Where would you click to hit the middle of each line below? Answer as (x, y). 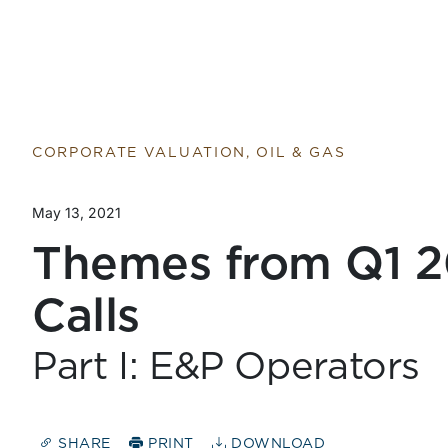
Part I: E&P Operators (226, 368)
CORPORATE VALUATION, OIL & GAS (189, 153)
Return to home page (115, 14)
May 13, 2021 (76, 212)
